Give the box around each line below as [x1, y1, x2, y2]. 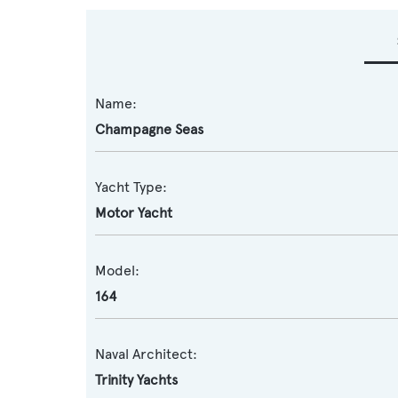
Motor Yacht [95, 204, 172, 221]
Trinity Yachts [95, 371, 178, 388]
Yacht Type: [95, 179, 167, 195]
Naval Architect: [95, 346, 197, 362]
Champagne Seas [95, 121, 203, 138]
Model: [95, 262, 139, 279]
